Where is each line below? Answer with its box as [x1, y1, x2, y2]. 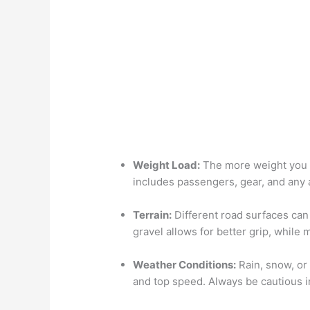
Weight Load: [133, 158, 201, 172]
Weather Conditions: [133, 257, 237, 271]
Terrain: [133, 208, 172, 221]
